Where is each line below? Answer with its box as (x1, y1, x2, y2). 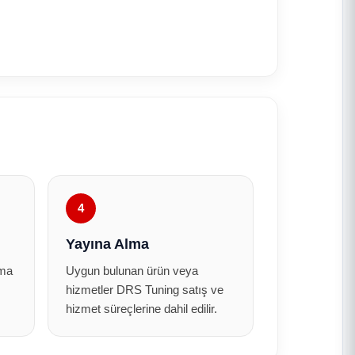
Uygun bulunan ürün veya (66, 264, 198, 277)
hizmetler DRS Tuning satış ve (66, 283, 223, 296)
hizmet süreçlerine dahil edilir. (66, 302, 217, 315)
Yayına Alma (66, 236, 149, 252)
